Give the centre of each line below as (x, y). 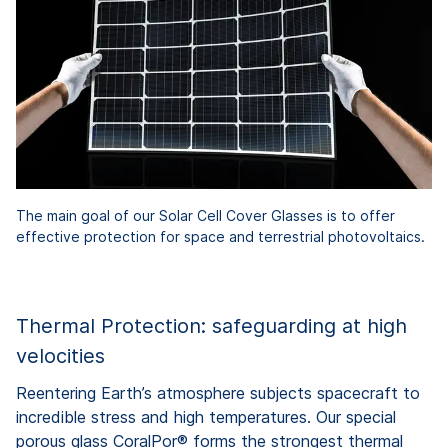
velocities (60, 356)
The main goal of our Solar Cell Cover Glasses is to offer (205, 216)
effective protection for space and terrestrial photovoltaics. (220, 237)
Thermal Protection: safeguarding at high (211, 326)
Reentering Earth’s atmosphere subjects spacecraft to (218, 393)
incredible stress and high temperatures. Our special (206, 417)
